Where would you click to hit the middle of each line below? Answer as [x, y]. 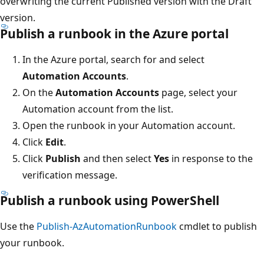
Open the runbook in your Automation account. [129, 125]
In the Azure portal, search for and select [113, 59]
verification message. [70, 175]
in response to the [211, 158]
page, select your [198, 92]
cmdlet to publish [217, 226]
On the [39, 92]
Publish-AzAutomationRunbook [107, 226]
